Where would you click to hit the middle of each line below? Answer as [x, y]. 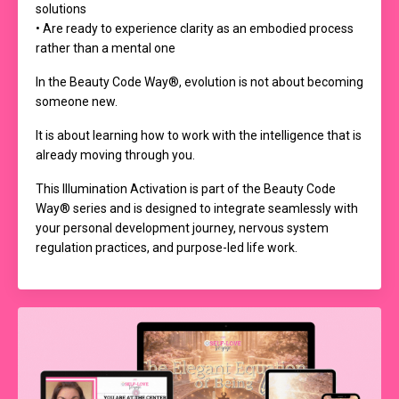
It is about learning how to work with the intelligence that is [199, 135]
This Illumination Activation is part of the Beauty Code [186, 188]
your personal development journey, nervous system [182, 228]
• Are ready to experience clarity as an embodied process [195, 28]
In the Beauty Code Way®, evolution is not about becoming [199, 81]
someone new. [77, 101]
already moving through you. [115, 155]
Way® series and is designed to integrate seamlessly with [197, 208]
